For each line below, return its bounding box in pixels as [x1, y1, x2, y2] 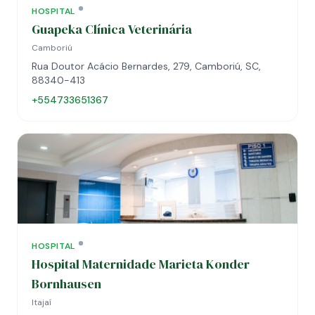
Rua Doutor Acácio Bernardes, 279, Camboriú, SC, [32, 60, 261, 72]
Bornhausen [32, 275, 101, 292]
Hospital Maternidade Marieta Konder [32, 255, 250, 273]
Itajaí [32, 297, 51, 308]
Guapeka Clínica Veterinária [32, 20, 192, 38]
